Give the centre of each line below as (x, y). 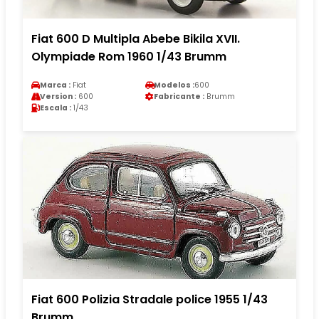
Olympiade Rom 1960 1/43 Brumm (129, 56)
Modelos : (174, 85)
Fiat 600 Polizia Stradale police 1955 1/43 (150, 299)
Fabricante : (179, 96)
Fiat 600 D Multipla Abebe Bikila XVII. (136, 38)
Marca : (55, 85)
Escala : (56, 108)
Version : (58, 96)
